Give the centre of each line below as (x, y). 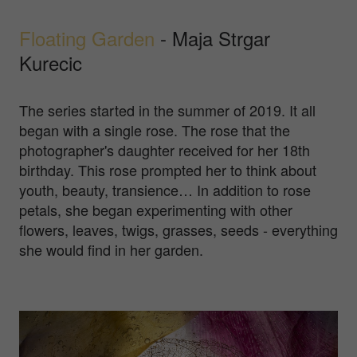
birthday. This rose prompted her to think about (168, 169)
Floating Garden (87, 37)
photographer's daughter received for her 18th (165, 149)
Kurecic (51, 62)
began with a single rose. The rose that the (155, 129)
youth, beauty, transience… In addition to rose (165, 189)
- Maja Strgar (212, 37)
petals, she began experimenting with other (156, 209)
